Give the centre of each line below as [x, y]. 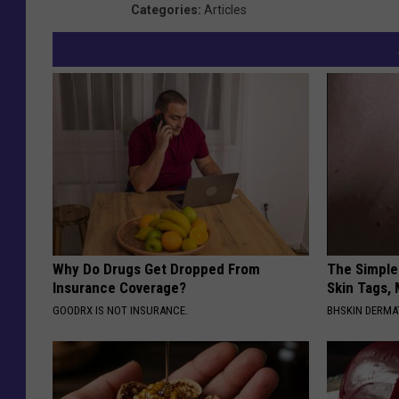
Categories [164, 10]
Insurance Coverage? [119, 288]
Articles [225, 10]
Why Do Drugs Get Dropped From [156, 269]
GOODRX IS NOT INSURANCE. [120, 311]
